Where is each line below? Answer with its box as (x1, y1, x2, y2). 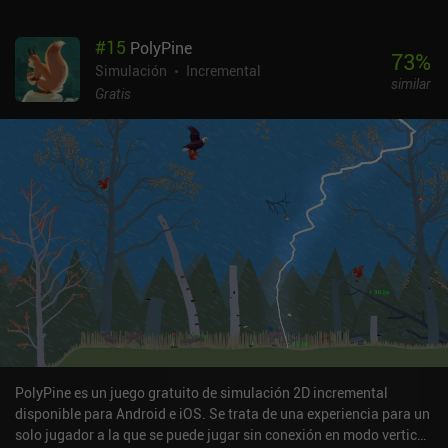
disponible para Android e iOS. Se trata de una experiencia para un (15, 404, 430, 424)
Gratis (95, 84, 131, 104)
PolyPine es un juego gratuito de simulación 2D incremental (15, 383, 388, 403)
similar (390, 73, 431, 93)
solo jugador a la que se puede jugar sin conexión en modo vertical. (15, 425, 433, 445)
